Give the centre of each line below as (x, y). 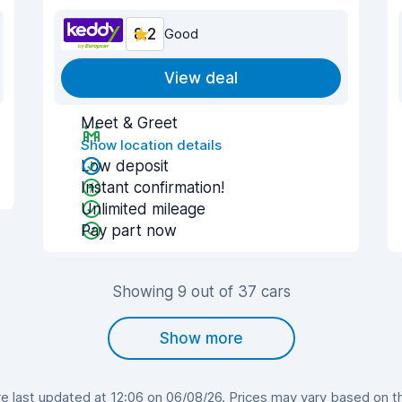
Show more (201, 338)
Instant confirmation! (153, 188)
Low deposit (125, 166)
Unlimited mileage (143, 209)
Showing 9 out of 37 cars (201, 292)
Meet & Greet (129, 123)
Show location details (151, 145)
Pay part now (129, 231)
